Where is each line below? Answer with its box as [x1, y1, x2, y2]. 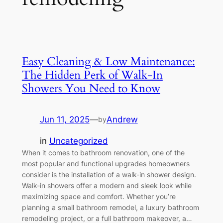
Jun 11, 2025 [39, 114, 90, 124]
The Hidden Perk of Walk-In [21, 67, 163, 83]
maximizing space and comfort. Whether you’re [21, 192, 176, 201]
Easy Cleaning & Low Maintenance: [21, 53, 195, 69]
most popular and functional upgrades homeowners [21, 159, 190, 168]
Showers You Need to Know [21, 80, 160, 96]
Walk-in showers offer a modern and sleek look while [21, 181, 192, 190]
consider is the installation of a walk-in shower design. [21, 170, 196, 179]
